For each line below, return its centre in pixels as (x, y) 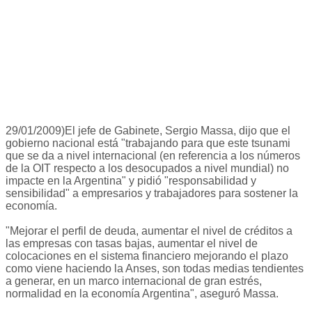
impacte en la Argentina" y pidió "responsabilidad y (131, 181)
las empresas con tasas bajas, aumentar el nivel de (132, 244)
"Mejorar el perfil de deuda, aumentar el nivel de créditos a (149, 231)
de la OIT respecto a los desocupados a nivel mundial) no (147, 169)
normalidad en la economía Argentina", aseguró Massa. (142, 294)
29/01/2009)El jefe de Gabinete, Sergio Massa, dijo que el (148, 131)
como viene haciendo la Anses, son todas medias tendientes (155, 269)
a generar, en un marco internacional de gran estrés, (134, 281)
